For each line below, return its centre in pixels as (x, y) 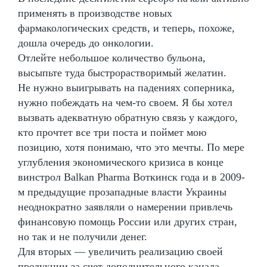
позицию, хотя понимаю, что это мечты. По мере (131, 147)
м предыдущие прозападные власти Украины (122, 192)
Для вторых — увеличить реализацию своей (120, 251)
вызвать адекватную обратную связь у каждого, (128, 117)
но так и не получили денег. (83, 236)
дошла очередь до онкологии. (86, 43)
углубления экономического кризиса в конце (121, 162)
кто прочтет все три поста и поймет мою (112, 132)
